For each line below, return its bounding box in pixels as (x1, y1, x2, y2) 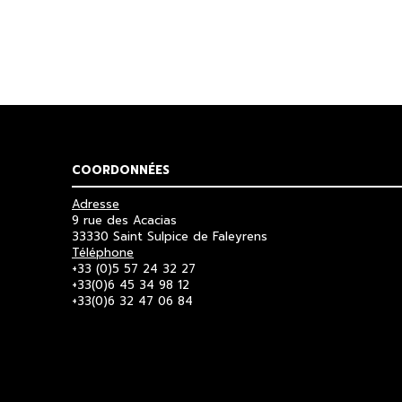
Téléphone (72, 243, 134, 261)
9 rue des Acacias (72, 211, 177, 229)
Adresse (72, 195, 119, 213)
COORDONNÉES (72, 161, 170, 179)
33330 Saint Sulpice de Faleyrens (72, 227, 267, 245)
